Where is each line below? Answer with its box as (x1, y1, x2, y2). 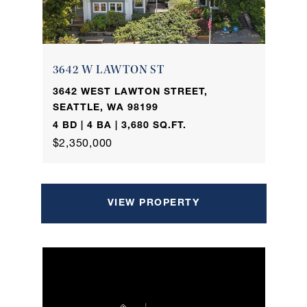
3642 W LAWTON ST (52, 64, 164, 77)
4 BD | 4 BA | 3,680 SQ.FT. (52, 121, 186, 131)
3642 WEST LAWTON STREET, (52, 87, 208, 97)
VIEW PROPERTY (107, 198, 200, 208)
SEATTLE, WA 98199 (52, 103, 158, 113)
